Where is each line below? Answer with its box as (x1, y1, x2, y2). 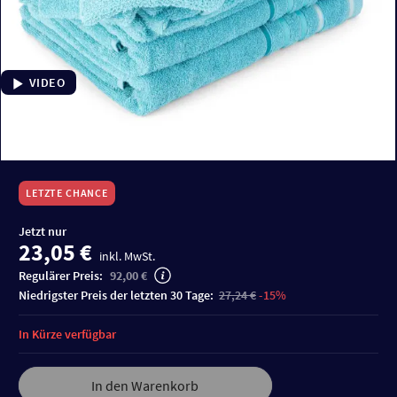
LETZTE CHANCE (26, 185, 108, 199)
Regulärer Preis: (19, 267, 105, 284)
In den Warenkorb (91, 376, 199, 394)
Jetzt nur (19, 222, 66, 239)
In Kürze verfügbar (19, 325, 116, 342)
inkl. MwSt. (99, 247, 155, 264)
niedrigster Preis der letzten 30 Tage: (27, 286, 216, 303)
